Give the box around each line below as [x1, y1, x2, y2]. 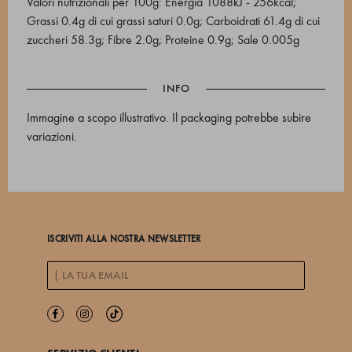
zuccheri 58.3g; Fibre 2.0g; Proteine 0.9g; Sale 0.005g [27, 32, 299, 47]
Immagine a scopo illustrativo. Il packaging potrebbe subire [27, 110, 311, 125]
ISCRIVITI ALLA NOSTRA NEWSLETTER [47, 233, 201, 244]
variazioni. [27, 129, 77, 144]
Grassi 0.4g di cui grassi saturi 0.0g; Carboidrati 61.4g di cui [27, 13, 320, 28]
